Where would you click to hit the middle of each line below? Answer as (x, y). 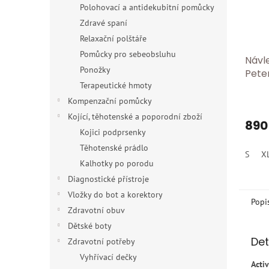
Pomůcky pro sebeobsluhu (128, 54)
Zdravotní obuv (96, 210)
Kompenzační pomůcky (110, 101)
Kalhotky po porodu (117, 163)
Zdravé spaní (104, 23)
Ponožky (95, 70)
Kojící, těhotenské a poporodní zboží (135, 116)
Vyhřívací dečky (108, 257)
